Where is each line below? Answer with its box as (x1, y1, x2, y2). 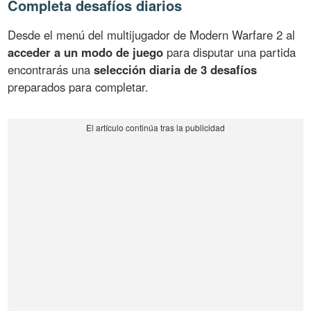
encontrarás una (8, 60, 94, 78)
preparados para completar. (8, 78, 149, 95)
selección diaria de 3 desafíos (94, 60, 258, 78)
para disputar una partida (163, 43, 296, 60)
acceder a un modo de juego (8, 43, 164, 60)
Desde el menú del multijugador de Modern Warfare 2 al (8, 26, 296, 43)
